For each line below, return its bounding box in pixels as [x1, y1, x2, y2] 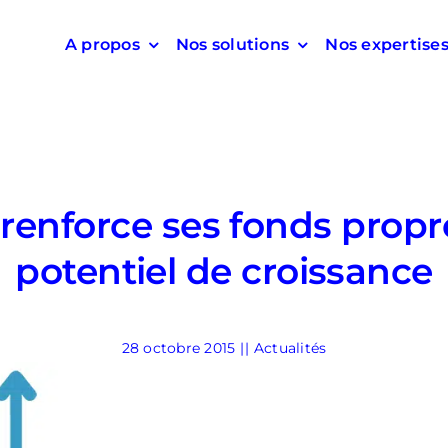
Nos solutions [176, 35, 290, 54]
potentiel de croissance [15, 249, 433, 293]
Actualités [253, 339, 327, 357]
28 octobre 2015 [121, 339, 236, 357]
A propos [64, 35, 140, 54]
